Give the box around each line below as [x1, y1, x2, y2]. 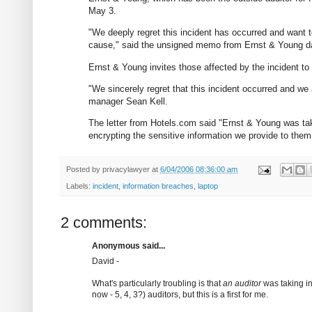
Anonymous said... [92, 241, 165, 251]
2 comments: [61, 214, 147, 232]
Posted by [66, 164, 102, 173]
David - [92, 256, 119, 267]
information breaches [123, 182, 194, 191]
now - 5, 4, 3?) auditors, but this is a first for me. [92, 290, 268, 300]
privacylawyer [102, 164, 150, 173]
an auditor [223, 279, 261, 289]
